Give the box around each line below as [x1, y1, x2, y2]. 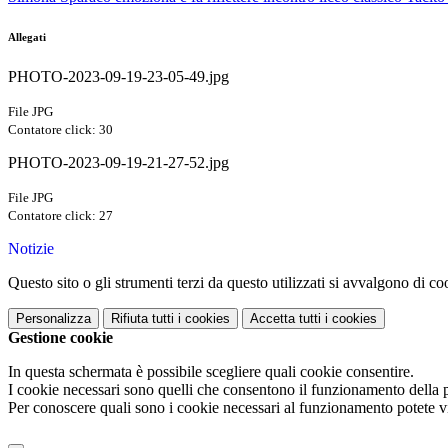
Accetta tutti [250, 311, 321, 327]
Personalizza [16, 311, 91, 327]
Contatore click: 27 [8, 208, 113, 224]
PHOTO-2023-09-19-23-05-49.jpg [8, 68, 229, 86]
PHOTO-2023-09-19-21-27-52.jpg [8, 154, 229, 172]
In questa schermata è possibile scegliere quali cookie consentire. [8, 363, 414, 381]
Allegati [8, 31, 46, 44]
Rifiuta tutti [111, 311, 174, 327]
